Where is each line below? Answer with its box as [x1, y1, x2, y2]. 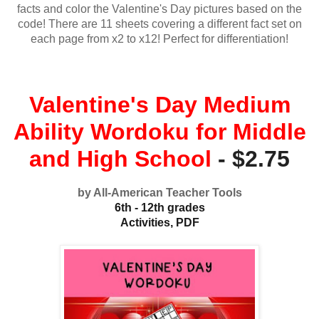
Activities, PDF [120, 216, 199, 229]
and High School [29, 145, 211, 172]
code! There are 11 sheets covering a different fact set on [17, 17, 302, 30]
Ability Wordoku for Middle [13, 118, 306, 145]
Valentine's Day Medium [28, 91, 291, 117]
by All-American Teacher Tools [77, 186, 242, 199]
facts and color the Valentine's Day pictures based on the [17, 2, 302, 15]
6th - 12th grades [114, 201, 205, 214]
